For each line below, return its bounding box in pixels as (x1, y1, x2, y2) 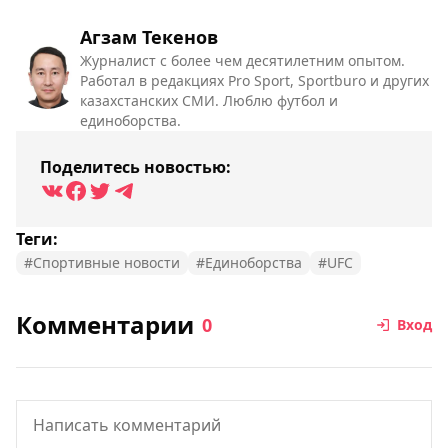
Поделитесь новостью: (40, 156, 231, 179)
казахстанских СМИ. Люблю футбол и (80, 91, 338, 111)
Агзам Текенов (80, 25, 218, 50)
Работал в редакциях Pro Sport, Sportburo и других (80, 71, 429, 91)
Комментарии (16, 308, 194, 342)
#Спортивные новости (24, 253, 180, 273)
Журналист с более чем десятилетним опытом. (80, 51, 405, 71)
